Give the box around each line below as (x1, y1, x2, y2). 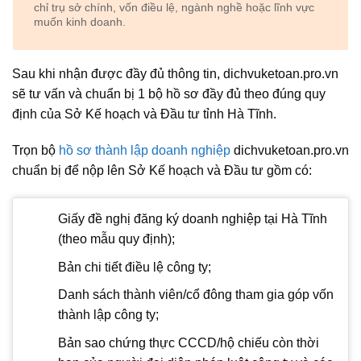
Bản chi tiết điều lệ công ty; (57, 259, 211, 274)
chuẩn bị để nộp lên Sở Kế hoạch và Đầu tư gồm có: (12, 164, 312, 178)
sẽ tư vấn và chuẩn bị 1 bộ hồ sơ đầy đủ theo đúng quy (12, 86, 326, 101)
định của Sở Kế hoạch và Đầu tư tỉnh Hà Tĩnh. (12, 106, 276, 121)
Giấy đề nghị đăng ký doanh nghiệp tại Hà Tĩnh (57, 212, 327, 226)
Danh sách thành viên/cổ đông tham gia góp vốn (57, 288, 334, 302)
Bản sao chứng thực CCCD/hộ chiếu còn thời (57, 336, 319, 351)
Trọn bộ (12, 143, 59, 158)
